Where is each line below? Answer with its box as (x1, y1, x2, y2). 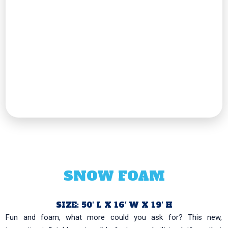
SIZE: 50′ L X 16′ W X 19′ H (55, 199, 173, 210)
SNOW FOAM (63, 166, 165, 185)
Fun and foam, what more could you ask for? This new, (6, 212, 222, 222)
